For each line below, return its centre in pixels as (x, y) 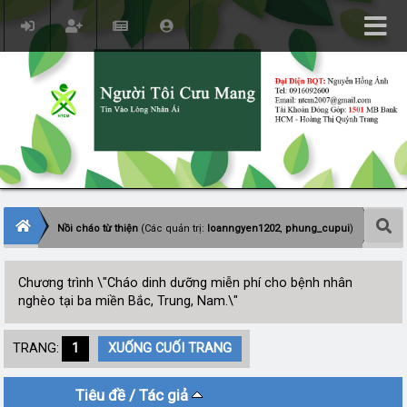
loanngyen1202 (243, 228)
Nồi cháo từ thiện (97, 228)
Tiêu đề (101, 395)
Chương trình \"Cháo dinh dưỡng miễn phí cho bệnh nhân (185, 283)
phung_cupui (317, 228)
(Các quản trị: (172, 228)
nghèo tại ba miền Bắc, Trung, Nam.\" (128, 301)
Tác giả (166, 395)
